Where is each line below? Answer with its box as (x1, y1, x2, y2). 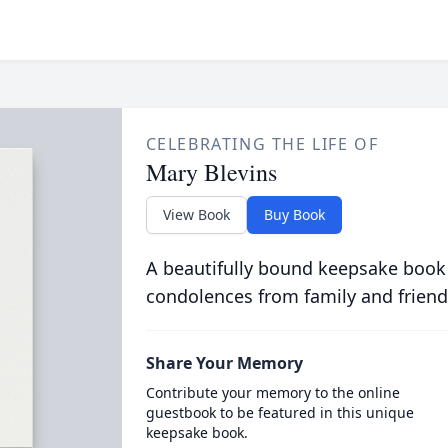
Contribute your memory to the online (145, 383, 400, 402)
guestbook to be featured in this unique (145, 403, 414, 422)
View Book (162, 205, 230, 224)
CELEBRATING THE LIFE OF (145, 133, 379, 155)
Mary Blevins (145, 156, 277, 188)
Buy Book (263, 205, 325, 224)
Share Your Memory (145, 352, 303, 374)
